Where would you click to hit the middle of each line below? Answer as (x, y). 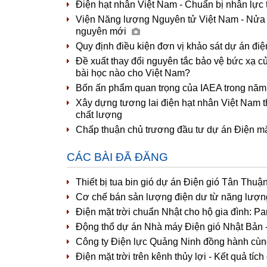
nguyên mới (102, 31)
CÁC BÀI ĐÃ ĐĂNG (117, 157)
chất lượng (99, 114)
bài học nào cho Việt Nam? (133, 73)
